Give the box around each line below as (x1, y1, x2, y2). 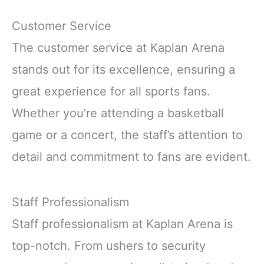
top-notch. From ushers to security (12, 238, 206, 253)
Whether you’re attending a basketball (12, 105, 224, 120)
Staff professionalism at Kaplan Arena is (12, 216, 233, 231)
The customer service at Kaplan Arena (12, 40, 225, 55)
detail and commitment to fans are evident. (12, 149, 251, 164)
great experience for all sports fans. (12, 84, 210, 98)
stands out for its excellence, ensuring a (12, 62, 235, 77)
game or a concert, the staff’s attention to (12, 127, 243, 142)
